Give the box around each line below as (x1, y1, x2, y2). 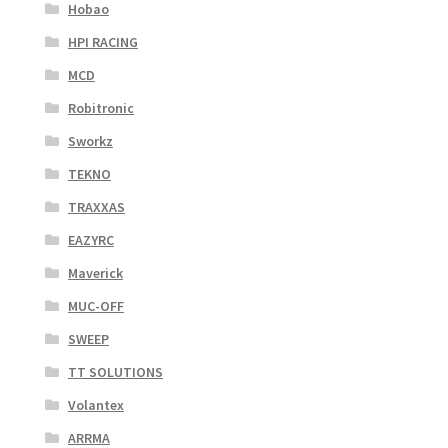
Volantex (67, 396, 124, 415)
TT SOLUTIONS (67, 363, 163, 382)
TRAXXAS (67, 198, 125, 217)
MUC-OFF (67, 297, 124, 316)
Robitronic (67, 99, 134, 118)
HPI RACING (67, 33, 138, 52)
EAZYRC (67, 231, 114, 250)
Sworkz (67, 132, 113, 151)
